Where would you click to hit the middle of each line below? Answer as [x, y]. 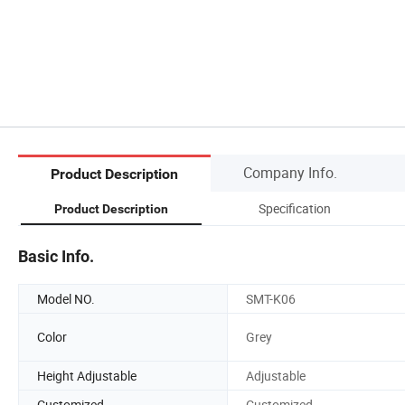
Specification [295, 208]
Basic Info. [56, 256]
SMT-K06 [271, 298]
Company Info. [290, 172]
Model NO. [66, 298]
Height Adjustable [87, 375]
